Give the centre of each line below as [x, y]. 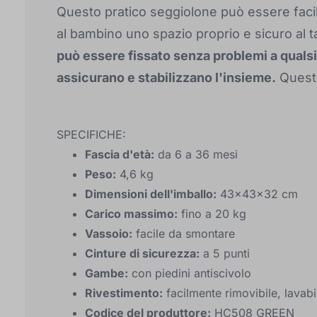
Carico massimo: [131, 214]
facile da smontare [184, 234]
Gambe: [106, 273]
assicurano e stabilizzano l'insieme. [166, 77]
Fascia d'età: [120, 154]
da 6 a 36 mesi [196, 154]
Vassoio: [109, 234]
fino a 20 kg [212, 214]
